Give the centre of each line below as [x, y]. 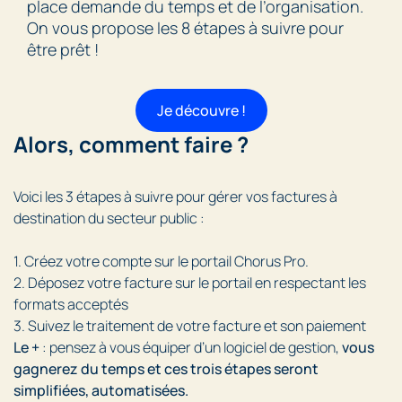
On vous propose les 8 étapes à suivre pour [185, 28]
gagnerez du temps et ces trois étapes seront [166, 369]
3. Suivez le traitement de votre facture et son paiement [190, 326]
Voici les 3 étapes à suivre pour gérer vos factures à [175, 197]
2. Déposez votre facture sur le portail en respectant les [190, 283]
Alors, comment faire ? [131, 144]
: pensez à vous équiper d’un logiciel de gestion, [191, 348]
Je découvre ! [201, 111]
